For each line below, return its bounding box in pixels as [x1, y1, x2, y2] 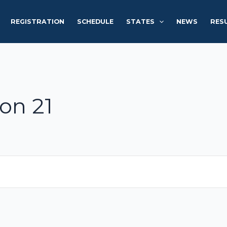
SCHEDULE [77, 17, 114, 25]
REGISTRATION [11, 17, 65, 25]
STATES [126, 17, 155, 25]
